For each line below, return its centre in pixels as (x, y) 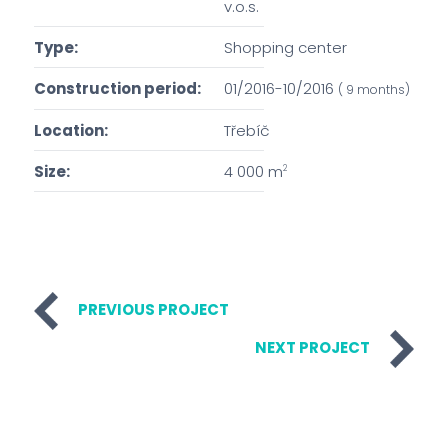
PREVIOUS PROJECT (154, 310)
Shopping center (285, 47)
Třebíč (247, 130)
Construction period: (117, 88)
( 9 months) (374, 89)
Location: (70, 130)
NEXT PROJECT (312, 348)
